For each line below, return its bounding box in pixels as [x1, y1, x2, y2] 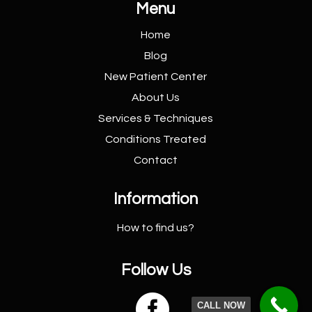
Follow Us [120, 261, 191, 279]
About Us [132, 91, 180, 103]
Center [171, 70, 208, 82]
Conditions [105, 133, 164, 145]
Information [114, 190, 198, 208]
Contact [134, 154, 178, 166]
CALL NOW [197, 300, 245, 311]
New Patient [104, 70, 171, 82]
